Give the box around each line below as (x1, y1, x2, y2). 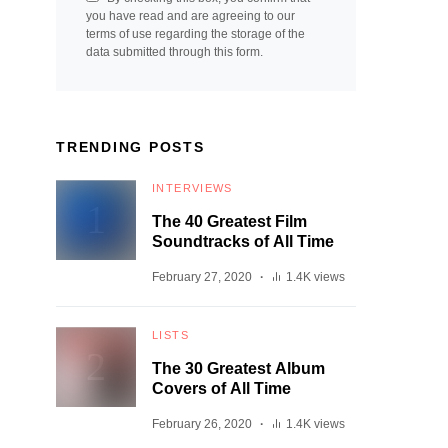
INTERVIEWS (152, 182, 233, 194)
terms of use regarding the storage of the (86, 27, 305, 41)
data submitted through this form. (86, 45, 263, 59)
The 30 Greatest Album (152, 360, 325, 377)
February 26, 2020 (152, 417, 252, 431)
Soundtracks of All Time (152, 233, 334, 250)
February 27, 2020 (152, 270, 252, 284)
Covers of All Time (152, 380, 291, 397)
